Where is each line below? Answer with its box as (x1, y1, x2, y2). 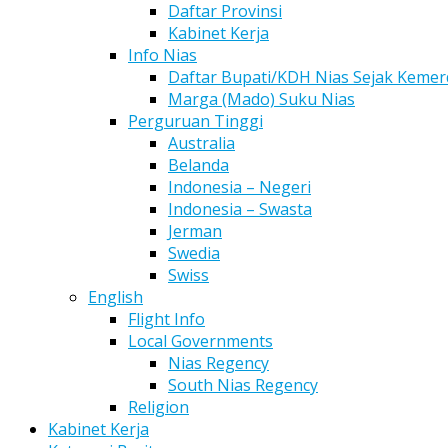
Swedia (168, 242, 220, 264)
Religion (128, 396, 189, 418)
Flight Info (128, 308, 205, 330)
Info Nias (128, 44, 197, 66)
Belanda (168, 154, 229, 176)
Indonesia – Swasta (168, 198, 312, 220)
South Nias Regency (168, 374, 318, 396)
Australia (168, 132, 235, 154)
